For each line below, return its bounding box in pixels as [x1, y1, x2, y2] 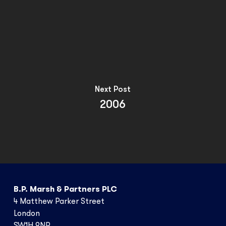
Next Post [95, 85, 131, 94]
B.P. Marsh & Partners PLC [13, 186, 117, 194]
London [13, 210, 40, 218]
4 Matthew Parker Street [13, 198, 104, 206]
